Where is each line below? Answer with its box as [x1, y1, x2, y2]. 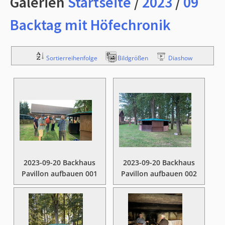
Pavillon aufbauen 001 [22, 169, 98, 178]
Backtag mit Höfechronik [10, 15, 171, 34]
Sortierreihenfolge [46, 53, 97, 62]
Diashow [168, 53, 192, 62]
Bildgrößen [117, 53, 148, 62]
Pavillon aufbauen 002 [121, 169, 197, 178]
